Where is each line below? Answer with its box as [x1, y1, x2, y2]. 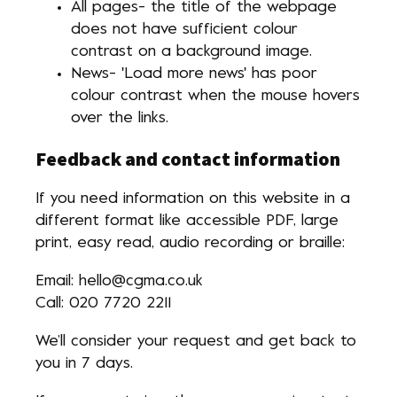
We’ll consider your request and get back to [35, 334, 356, 349]
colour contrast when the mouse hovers [71, 89, 360, 104]
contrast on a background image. [71, 44, 312, 59]
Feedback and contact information [35, 146, 340, 171]
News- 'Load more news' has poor [71, 66, 317, 82]
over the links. [71, 111, 168, 126]
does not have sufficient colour [71, 22, 298, 37]
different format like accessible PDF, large [35, 214, 339, 229]
